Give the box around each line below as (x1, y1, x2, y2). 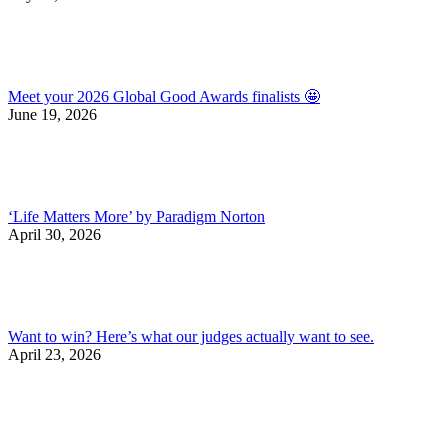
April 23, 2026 (8, 346, 101, 364)
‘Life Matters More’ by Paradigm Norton (8, 208, 265, 226)
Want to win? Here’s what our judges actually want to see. (8, 328, 374, 346)
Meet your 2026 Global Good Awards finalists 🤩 (8, 88, 320, 106)
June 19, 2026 (8, 106, 97, 124)
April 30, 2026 (8, 226, 101, 244)
